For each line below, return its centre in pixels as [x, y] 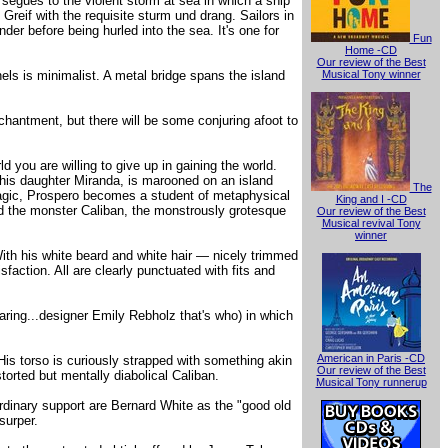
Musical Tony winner [371, 73]
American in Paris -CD [371, 357]
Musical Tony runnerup [371, 381]
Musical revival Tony [371, 222]
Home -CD [371, 49]
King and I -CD [371, 198]
